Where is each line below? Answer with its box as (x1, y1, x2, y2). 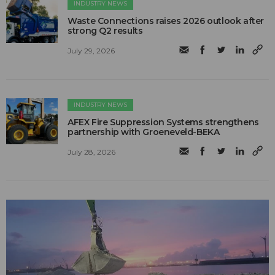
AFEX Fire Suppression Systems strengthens (68, 117, 259, 128)
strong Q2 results (68, 25, 143, 37)
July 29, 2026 (68, 45, 115, 55)
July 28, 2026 (68, 147, 116, 157)
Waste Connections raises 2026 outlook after (68, 15, 265, 27)
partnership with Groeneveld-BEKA (68, 126, 220, 138)
